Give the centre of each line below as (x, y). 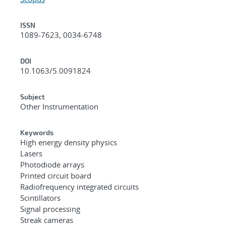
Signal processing (50, 209)
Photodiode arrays (52, 164)
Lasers (31, 153)
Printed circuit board (56, 175)
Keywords (37, 132)
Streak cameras (47, 220)
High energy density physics (69, 142)
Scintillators (40, 197)
